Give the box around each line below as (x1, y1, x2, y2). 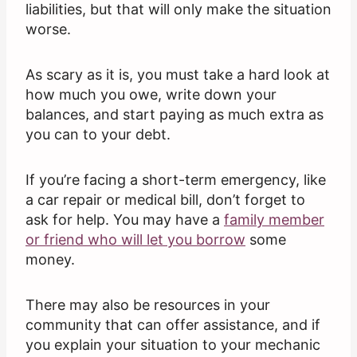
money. (25, 251, 75, 269)
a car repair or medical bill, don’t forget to (25, 191, 305, 209)
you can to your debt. (25, 126, 171, 143)
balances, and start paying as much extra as (25, 106, 324, 124)
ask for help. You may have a (25, 211, 224, 229)
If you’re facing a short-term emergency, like (25, 171, 326, 189)
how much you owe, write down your (25, 86, 277, 104)
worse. (25, 21, 71, 38)
